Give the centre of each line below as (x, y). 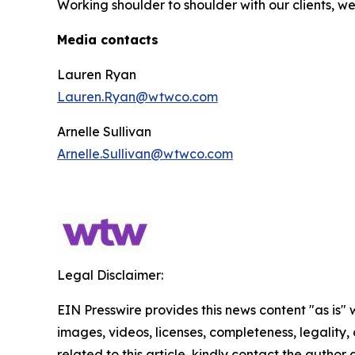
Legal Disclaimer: (110, 275)
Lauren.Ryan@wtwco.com (137, 96)
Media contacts (108, 39)
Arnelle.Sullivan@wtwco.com (145, 153)
